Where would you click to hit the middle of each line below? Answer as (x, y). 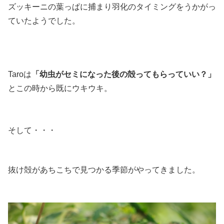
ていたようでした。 (44, 20)
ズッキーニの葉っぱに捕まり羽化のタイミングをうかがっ (112, 6)
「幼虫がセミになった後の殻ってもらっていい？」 (123, 74)
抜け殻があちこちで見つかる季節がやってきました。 (104, 170)
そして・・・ (32, 130)
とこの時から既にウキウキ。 (60, 88)
